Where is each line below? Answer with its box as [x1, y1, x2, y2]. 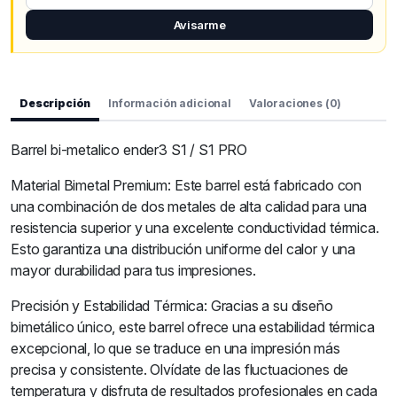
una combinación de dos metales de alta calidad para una [11, 197, 368, 215]
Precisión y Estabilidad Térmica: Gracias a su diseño [11, 296, 333, 315]
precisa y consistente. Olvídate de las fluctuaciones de [11, 360, 349, 378]
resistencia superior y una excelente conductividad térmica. [11, 218, 379, 237]
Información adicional [108, 96, 231, 110]
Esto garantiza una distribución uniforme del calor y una [11, 239, 356, 258]
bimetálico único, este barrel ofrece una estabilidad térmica [11, 317, 375, 336]
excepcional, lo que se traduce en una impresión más [11, 339, 340, 357]
